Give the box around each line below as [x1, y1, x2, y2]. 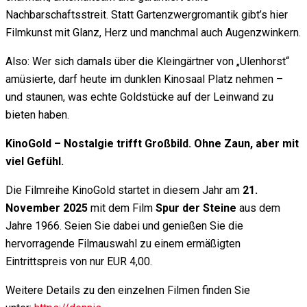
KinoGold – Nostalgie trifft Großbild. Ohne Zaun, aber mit [5, 137, 299, 151]
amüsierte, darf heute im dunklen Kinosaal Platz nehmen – [5, 73, 283, 86]
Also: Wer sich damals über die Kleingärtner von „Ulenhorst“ [5, 55, 289, 69]
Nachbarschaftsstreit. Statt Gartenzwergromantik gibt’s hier [5, 8, 288, 22]
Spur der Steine [156, 201, 239, 215]
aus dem [239, 201, 280, 215]
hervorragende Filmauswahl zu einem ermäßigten [5, 237, 241, 251]
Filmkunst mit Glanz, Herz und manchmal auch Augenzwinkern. [5, 26, 301, 40]
